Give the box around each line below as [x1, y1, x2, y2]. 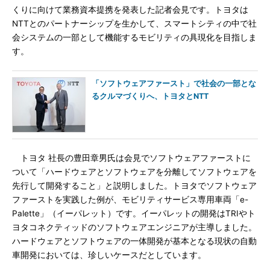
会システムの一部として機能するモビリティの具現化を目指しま [12, 33, 257, 42]
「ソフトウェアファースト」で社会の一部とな [92, 79, 256, 88]
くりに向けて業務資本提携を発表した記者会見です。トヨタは [12, 5, 248, 14]
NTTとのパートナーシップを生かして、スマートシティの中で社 [12, 19, 257, 28]
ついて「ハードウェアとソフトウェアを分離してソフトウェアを [12, 167, 257, 177]
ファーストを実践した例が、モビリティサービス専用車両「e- [12, 195, 248, 204]
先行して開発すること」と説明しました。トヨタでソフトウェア [12, 181, 257, 190]
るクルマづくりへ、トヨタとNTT [92, 92, 209, 101]
